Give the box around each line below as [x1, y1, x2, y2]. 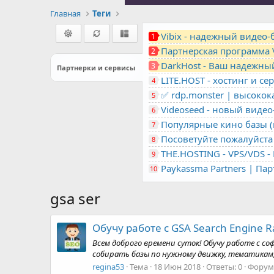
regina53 [92, 261, 124, 272]
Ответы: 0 [206, 261, 242, 272]
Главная [50, 8, 81, 19]
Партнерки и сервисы [57, 63, 135, 72]
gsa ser [50, 188, 100, 209]
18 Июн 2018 [154, 261, 201, 272]
